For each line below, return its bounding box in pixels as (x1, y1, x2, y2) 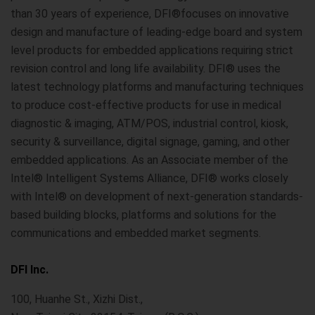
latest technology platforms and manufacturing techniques (11, 80, 304, 94)
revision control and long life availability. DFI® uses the (11, 62, 281, 75)
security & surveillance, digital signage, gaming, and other (11, 135, 290, 148)
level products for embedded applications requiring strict (11, 44, 293, 57)
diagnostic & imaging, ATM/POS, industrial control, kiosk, (11, 117, 288, 130)
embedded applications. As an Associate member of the (11, 153, 288, 167)
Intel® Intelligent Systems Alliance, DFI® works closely (11, 172, 288, 185)
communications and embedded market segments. (11, 226, 261, 240)
